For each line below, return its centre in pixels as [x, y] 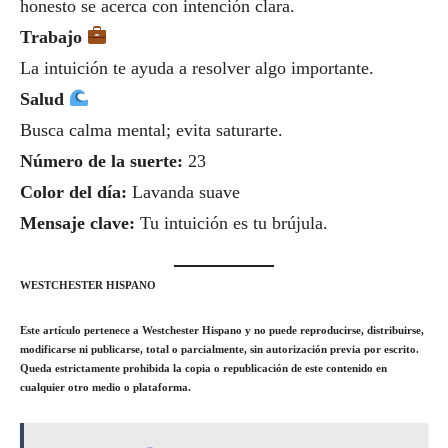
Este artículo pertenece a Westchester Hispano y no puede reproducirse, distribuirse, [222, 329]
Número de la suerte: [101, 160]
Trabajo [53, 36]
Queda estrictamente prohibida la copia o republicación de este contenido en [203, 367]
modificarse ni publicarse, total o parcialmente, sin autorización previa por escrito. [219, 348]
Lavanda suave [183, 191]
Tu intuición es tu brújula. [231, 222]
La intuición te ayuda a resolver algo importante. [197, 67]
